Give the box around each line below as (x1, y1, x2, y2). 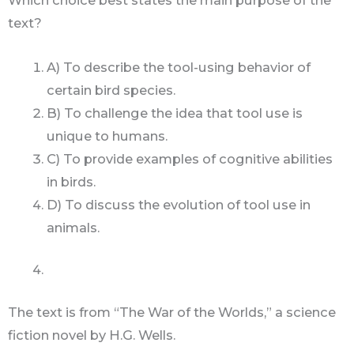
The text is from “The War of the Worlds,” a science (8, 303, 336, 320)
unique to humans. (47, 127, 168, 144)
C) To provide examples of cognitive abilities (47, 150, 333, 167)
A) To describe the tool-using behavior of (47, 58, 311, 75)
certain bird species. (47, 81, 176, 98)
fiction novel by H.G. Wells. (8, 326, 179, 343)
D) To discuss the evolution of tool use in (47, 196, 311, 213)
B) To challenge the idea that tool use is (47, 104, 303, 121)
